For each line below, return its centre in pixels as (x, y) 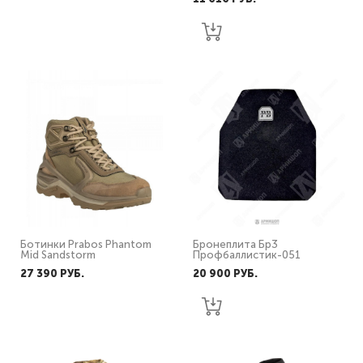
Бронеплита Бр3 (235, 244)
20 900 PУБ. (225, 273)
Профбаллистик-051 (247, 255)
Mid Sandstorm (58, 255)
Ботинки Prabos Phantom (86, 244)
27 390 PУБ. (52, 273)
